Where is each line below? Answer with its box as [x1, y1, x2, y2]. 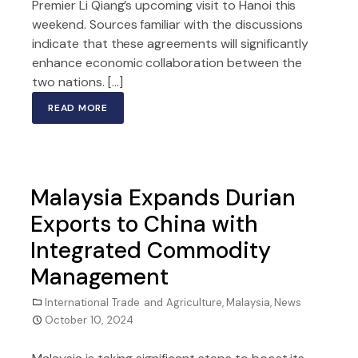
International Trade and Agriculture [45, 296, 222, 309]
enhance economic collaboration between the [32, 54, 302, 71]
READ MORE [48, 101, 109, 114]
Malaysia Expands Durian [30, 183, 296, 213]
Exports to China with [30, 209, 258, 239]
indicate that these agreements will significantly [32, 35, 309, 52]
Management [30, 262, 169, 292]
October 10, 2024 [45, 313, 133, 327]
